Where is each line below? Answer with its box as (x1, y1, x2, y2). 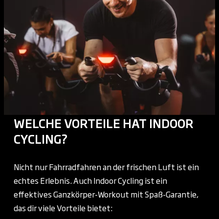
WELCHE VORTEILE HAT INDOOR (14, 113, 194, 131)
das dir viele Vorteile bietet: (14, 201, 112, 214)
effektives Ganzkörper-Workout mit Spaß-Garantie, (14, 188, 198, 200)
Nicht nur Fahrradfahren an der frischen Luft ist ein (14, 160, 199, 173)
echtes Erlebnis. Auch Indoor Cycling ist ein (14, 174, 167, 186)
